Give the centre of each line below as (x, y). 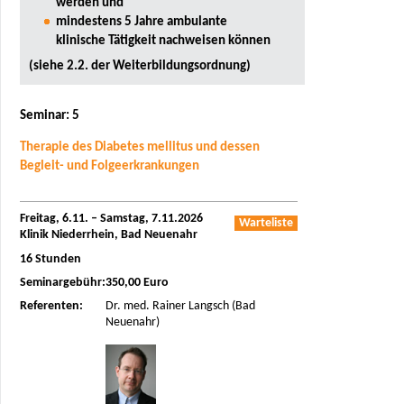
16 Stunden (50, 259)
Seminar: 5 (50, 116)
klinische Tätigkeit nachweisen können (163, 40)
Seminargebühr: (63, 283)
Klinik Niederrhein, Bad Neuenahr (109, 235)
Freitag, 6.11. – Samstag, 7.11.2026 (111, 219)
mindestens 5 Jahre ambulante (142, 21)
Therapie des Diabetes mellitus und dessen (140, 147)
